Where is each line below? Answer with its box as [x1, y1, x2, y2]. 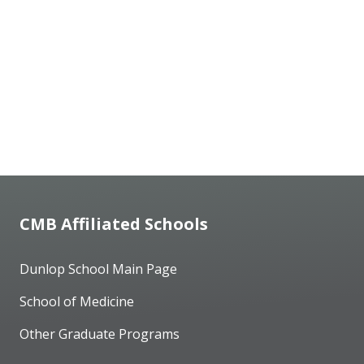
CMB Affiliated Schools [19, 213, 208, 235]
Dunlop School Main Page [19, 260, 177, 278]
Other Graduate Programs [19, 325, 180, 343]
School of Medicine [19, 292, 134, 310]
